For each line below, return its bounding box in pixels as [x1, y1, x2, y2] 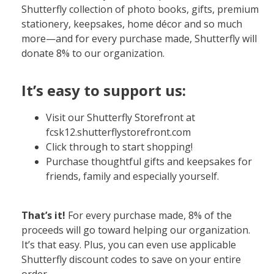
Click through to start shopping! [45, 139, 193, 154]
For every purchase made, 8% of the [67, 208, 232, 222]
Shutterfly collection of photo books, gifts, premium [21, 2, 259, 16]
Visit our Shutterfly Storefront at [45, 110, 195, 124]
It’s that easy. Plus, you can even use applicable [21, 237, 236, 251]
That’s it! [21, 208, 68, 222]
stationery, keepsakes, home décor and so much [21, 17, 242, 31]
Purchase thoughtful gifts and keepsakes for [45, 154, 252, 168]
